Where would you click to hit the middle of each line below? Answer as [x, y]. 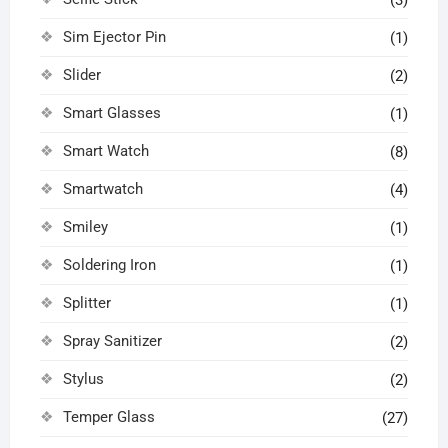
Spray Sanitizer [112, 341]
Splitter [86, 303]
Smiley [85, 227]
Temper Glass [108, 417]
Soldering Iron [109, 265]
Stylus [83, 379]
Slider [81, 75]
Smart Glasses [111, 113]
